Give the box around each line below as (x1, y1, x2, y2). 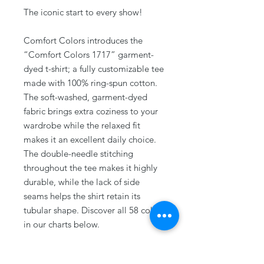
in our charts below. (24, 218, 100, 230)
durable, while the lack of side (24, 176, 140, 187)
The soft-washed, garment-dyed (24, 91, 147, 103)
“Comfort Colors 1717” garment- (24, 48, 154, 60)
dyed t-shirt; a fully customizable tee (24, 62, 164, 74)
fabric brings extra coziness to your (24, 105, 158, 117)
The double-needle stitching (24, 147, 133, 159)
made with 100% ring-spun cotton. (24, 77, 157, 88)
